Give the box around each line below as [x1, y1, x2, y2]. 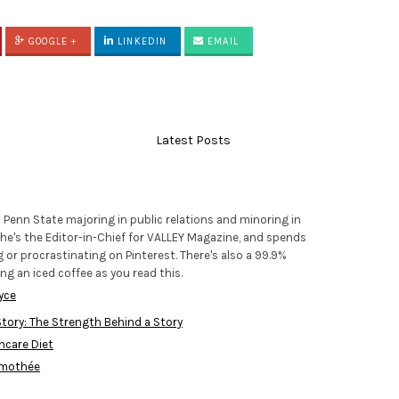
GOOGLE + [25, 36, 77, 48]
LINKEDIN [114, 36, 167, 48]
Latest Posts [155, 133, 231, 149]
